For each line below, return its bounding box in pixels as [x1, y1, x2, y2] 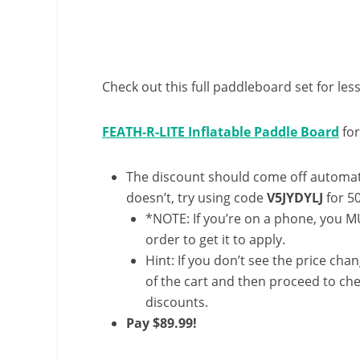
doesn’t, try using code [126, 189, 267, 207]
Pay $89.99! [126, 314, 200, 332]
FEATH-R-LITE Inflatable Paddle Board [102, 123, 339, 141]
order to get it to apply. [145, 231, 285, 248]
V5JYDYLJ [267, 189, 323, 207]
